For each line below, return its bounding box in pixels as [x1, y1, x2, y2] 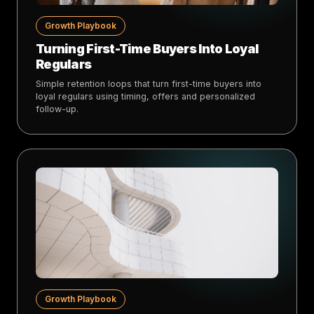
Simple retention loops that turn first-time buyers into [36, 78, 261, 89]
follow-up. [36, 103, 78, 114]
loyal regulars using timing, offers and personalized [36, 90, 255, 102]
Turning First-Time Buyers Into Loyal [36, 41, 259, 56]
